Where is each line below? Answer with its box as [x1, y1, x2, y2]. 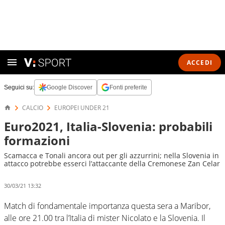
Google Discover [47, 84, 92, 91]
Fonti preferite [109, 84, 147, 91]
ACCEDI [186, 58, 212, 67]
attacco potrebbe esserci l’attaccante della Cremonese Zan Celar [4, 159, 220, 168]
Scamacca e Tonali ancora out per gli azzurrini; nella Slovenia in [4, 151, 219, 160]
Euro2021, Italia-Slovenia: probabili [4, 118, 212, 135]
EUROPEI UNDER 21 [54, 103, 109, 112]
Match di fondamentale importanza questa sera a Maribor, [4, 200, 210, 211]
